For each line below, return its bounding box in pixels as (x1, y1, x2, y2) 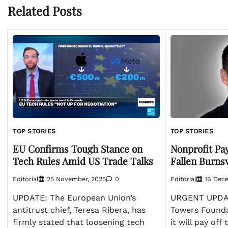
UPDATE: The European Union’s (13, 193, 136, 203)
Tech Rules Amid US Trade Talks (13, 154, 153, 167)
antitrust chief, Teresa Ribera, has (13, 205, 146, 215)
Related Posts (8, 3, 82, 19)
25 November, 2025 (47, 175, 106, 183)
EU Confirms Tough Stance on (13, 141, 142, 155)
